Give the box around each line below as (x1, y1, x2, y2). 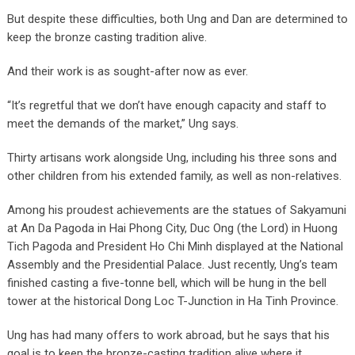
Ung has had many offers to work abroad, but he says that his (6, 327, 330, 342)
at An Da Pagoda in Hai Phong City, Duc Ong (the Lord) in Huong (6, 220, 338, 235)
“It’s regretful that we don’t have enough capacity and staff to (6, 97, 326, 113)
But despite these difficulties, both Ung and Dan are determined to (6, 11, 348, 26)
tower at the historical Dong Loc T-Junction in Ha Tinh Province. (6, 293, 338, 308)
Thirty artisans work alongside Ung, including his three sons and (6, 150, 337, 165)
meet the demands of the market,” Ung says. (6, 116, 239, 131)
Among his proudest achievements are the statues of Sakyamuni (6, 202, 346, 217)
